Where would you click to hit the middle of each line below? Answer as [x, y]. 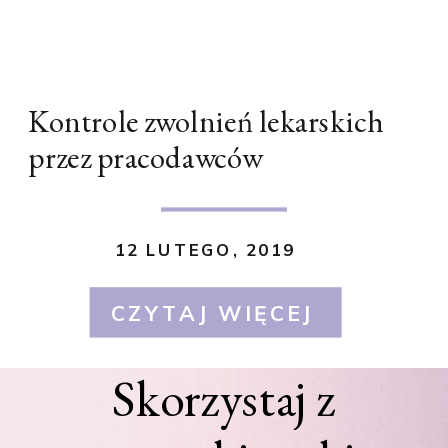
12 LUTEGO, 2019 [205, 250]
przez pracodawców [146, 157]
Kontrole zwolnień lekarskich [206, 121]
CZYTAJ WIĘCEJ [212, 313]
